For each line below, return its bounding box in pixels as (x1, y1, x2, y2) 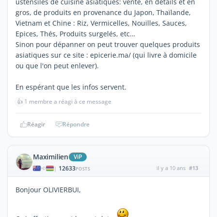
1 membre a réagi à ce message (24, 97, 111, 106)
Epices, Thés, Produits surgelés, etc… (15, 29, 135, 38)
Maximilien (33, 152, 68, 161)
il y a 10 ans (156, 164, 186, 171)
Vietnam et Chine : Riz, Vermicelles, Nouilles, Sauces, (15, 18, 187, 28)
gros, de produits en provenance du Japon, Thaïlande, (15, 7, 191, 17)
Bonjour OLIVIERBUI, (15, 185, 81, 194)
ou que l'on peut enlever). (15, 61, 99, 70)
